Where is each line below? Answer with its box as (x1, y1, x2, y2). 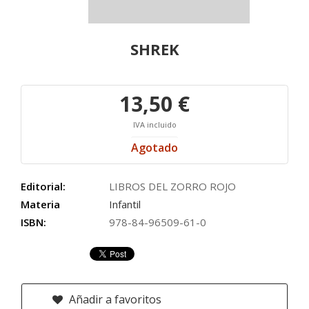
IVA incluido (132, 119, 177, 130)
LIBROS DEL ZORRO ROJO (109, 179, 236, 193)
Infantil (109, 197, 141, 211)
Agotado (131, 140, 178, 155)
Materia (21, 197, 60, 211)
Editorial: (21, 179, 66, 193)
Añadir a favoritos (66, 292, 161, 307)
